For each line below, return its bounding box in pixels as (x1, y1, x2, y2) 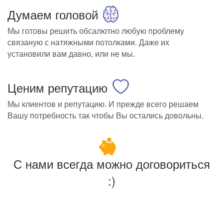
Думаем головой (7, 5, 98, 23)
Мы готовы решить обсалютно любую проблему (7, 25, 184, 37)
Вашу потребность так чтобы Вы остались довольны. (7, 110, 204, 121)
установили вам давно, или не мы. (7, 48, 135, 60)
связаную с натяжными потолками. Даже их (7, 36, 169, 48)
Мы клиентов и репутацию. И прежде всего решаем (7, 98, 199, 110)
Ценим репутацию (7, 79, 108, 97)
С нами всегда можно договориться (13, 155, 210, 173)
